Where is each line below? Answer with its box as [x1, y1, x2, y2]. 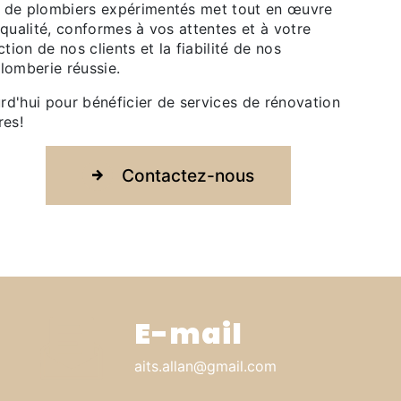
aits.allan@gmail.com [134, 357, 277, 375]
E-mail [134, 313, 243, 354]
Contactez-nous [121, 165, 254, 186]
